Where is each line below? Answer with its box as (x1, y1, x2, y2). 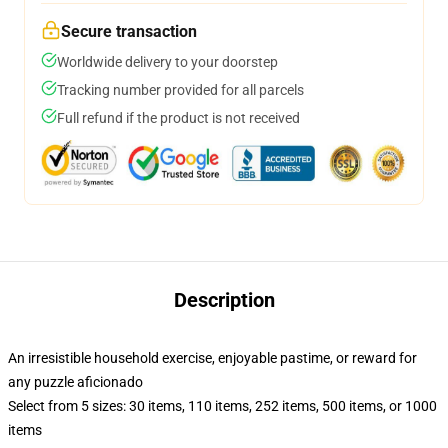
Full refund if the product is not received (57, 110, 300, 126)
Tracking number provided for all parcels (57, 82, 304, 98)
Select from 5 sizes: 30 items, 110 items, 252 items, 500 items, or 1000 (8, 398, 437, 414)
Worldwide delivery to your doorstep (57, 54, 278, 70)
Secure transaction (61, 22, 197, 41)
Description (173, 288, 275, 312)
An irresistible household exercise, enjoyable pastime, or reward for (8, 350, 417, 366)
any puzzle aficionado (8, 374, 143, 390)
